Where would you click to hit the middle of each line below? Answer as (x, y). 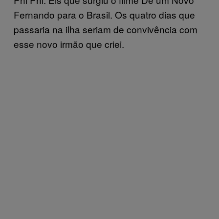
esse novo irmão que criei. (69, 44)
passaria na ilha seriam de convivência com (106, 29)
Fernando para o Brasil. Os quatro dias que (104, 14)
